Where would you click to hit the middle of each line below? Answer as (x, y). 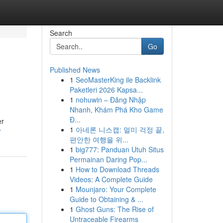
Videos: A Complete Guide (111, 179)
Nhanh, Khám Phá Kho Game (116, 110)
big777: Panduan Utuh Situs (119, 149)
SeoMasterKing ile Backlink (118, 80)
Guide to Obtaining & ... (106, 199)
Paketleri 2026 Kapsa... (106, 90)
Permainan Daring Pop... (108, 159)
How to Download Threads (117, 169)
